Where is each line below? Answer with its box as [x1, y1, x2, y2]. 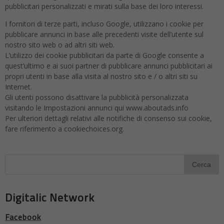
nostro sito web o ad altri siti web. [5, 40, 114, 49]
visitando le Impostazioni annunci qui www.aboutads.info [5, 103, 188, 112]
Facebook [5, 211, 41, 223]
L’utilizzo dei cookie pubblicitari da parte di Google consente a [5, 50, 204, 60]
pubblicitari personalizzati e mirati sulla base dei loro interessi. [5, 1, 203, 11]
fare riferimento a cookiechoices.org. [5, 124, 124, 133]
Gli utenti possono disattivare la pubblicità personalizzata [5, 92, 188, 102]
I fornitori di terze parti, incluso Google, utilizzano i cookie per [5, 19, 203, 28]
